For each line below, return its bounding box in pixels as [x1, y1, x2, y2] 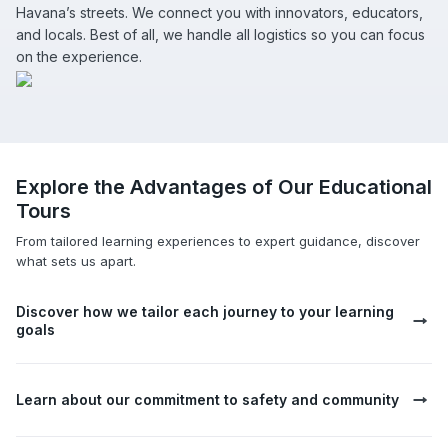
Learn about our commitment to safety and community [16, 391, 399, 409]
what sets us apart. [16, 253, 136, 270]
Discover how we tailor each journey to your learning [16, 303, 394, 321]
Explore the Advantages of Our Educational [16, 175, 432, 200]
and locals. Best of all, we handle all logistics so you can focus [16, 26, 425, 44]
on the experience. [16, 48, 142, 66]
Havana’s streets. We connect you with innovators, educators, [16, 4, 423, 22]
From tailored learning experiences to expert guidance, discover [16, 233, 420, 250]
